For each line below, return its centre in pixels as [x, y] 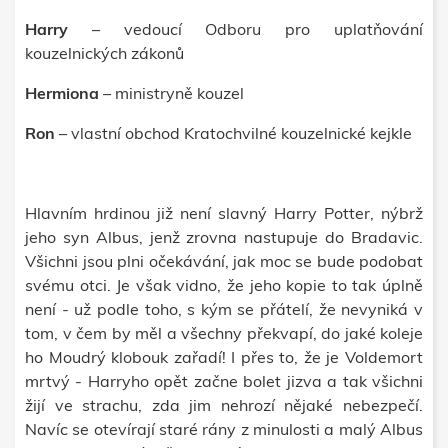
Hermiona [62, 93]
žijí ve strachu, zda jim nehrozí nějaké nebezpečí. [224, 405]
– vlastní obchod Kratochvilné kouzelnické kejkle [235, 133]
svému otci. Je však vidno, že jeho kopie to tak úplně [224, 285]
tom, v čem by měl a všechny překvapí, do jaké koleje [224, 333]
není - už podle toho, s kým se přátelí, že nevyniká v [224, 309]
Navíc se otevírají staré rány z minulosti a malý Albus [224, 429]
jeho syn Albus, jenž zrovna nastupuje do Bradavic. [224, 237]
